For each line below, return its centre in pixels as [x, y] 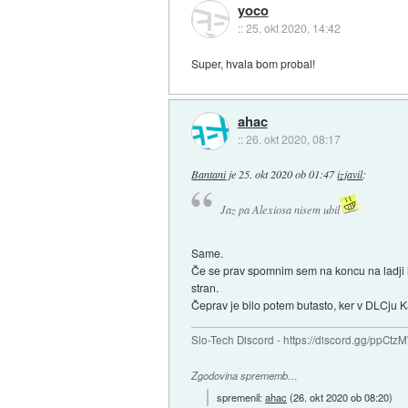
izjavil [350, 173]
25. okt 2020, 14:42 [293, 27]
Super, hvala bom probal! [254, 63]
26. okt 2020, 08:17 [293, 139]
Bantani [209, 173]
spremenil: [241, 397]
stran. [205, 288]
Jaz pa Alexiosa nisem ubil [280, 210]
